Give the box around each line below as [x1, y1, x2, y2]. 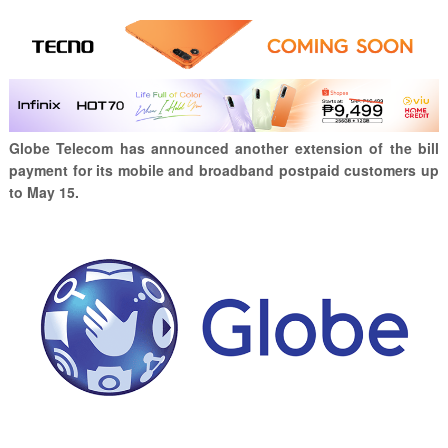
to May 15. [8, 182, 79, 203]
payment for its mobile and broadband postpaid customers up [8, 160, 440, 181]
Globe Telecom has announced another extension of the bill [8, 138, 440, 159]
